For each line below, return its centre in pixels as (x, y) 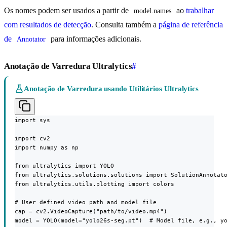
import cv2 (32, 138)
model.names (153, 11)
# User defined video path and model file (86, 202)
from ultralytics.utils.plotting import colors (94, 184)
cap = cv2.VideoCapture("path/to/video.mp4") (91, 211)
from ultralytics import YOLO (64, 165)
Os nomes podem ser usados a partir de (67, 10)
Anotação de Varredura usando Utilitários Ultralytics (111, 88)
